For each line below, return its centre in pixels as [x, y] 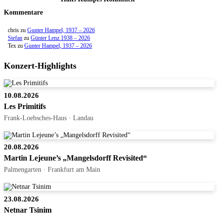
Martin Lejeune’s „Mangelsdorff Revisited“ [75, 158]
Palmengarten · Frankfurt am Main [52, 170]
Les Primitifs [25, 107]
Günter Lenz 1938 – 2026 [60, 38]
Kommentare [23, 13]
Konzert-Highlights [40, 66]
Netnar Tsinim [28, 210]
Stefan [15, 38]
